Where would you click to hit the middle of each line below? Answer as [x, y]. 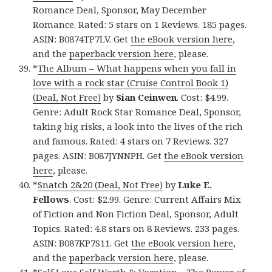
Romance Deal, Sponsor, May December [120, 10]
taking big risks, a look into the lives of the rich [138, 127]
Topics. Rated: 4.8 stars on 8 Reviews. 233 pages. [136, 229]
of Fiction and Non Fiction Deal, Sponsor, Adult [136, 214]
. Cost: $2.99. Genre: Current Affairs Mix [155, 199]
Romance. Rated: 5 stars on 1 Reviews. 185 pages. [140, 25]
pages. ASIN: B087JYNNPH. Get [99, 156]
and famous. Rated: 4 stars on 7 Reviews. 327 [131, 141]
